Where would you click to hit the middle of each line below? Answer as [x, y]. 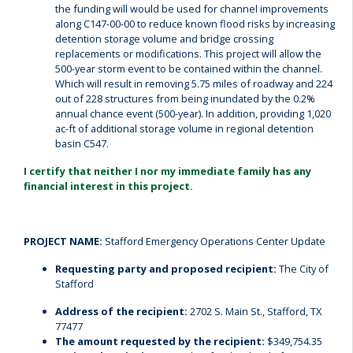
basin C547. [82, 143]
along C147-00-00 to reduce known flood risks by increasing [195, 24]
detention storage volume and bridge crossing [164, 39]
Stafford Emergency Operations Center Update [215, 241]
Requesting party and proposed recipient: [166, 269]
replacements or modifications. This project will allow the [188, 54]
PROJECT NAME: [64, 241]
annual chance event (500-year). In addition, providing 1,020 [193, 113]
